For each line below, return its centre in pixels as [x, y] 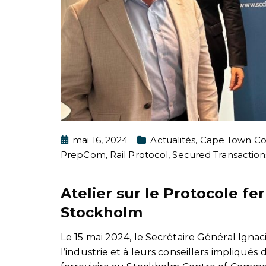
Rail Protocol [139, 154]
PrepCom [83, 154]
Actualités [173, 140]
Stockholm [102, 212]
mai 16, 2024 [100, 140]
